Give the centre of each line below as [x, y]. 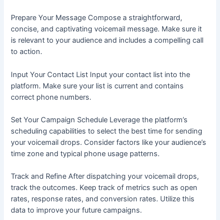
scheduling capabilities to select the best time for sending [107, 131]
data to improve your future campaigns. [77, 210]
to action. [27, 52]
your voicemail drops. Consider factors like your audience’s [109, 143]
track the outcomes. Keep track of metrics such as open [104, 188]
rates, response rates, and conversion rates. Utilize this [103, 199]
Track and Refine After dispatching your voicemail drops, [105, 177]
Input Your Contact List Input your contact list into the [101, 74]
